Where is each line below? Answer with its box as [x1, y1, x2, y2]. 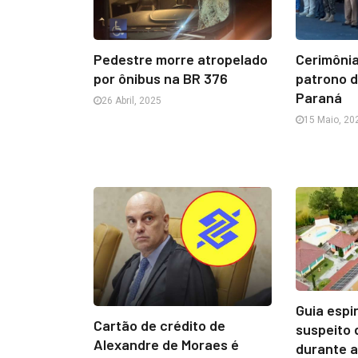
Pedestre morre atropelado [93, 50, 268, 68]
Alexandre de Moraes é [93, 336, 239, 354]
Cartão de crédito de [93, 316, 225, 335]
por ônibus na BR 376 [93, 69, 228, 87]
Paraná [296, 88, 343, 106]
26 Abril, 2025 [101, 94, 161, 106]
